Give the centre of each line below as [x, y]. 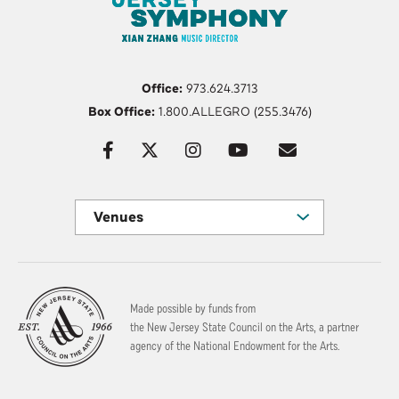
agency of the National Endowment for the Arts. [235, 346]
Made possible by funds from [193, 308]
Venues [118, 217]
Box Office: [121, 112]
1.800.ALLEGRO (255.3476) [233, 112]
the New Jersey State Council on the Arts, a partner [244, 327]
